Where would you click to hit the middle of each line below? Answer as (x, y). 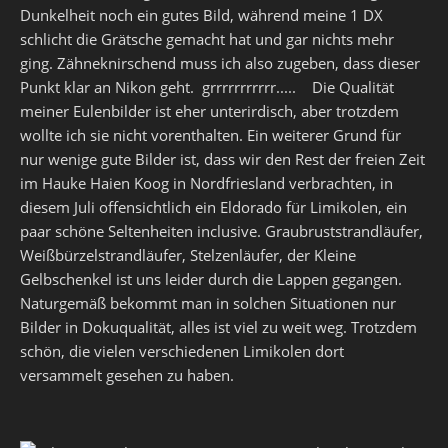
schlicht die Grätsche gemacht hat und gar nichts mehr (207, 39)
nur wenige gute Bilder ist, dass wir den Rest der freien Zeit (222, 159)
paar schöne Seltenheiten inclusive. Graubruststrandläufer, (221, 231)
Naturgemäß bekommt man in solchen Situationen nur (208, 303)
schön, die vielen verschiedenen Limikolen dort (184, 351)
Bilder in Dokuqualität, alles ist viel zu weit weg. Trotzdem (218, 327)
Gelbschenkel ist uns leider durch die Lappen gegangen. (211, 279)
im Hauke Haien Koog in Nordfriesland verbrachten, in (206, 183)
